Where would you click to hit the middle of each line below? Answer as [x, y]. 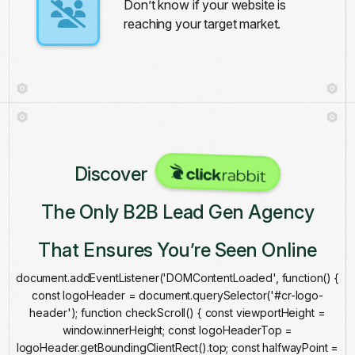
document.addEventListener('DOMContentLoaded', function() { [177, 277]
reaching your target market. [202, 24]
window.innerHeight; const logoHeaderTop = [177, 330]
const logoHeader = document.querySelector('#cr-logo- [177, 295]
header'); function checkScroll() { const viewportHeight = [177, 312]
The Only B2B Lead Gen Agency [177, 212]
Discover [113, 174]
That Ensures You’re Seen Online [177, 250]
